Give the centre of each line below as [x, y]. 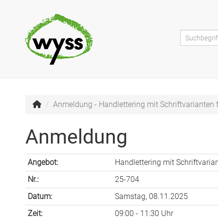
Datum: [40, 196]
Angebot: [43, 162]
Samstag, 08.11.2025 [151, 196]
